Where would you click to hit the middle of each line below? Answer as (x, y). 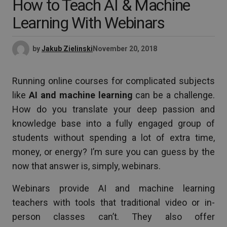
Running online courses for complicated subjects (113, 81)
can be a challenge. (174, 95)
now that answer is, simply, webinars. (86, 166)
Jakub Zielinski (67, 48)
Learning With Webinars (88, 23)
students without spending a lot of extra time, (113, 138)
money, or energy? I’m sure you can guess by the (113, 152)
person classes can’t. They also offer (113, 217)
